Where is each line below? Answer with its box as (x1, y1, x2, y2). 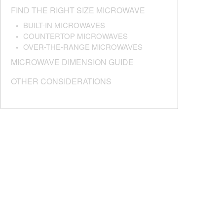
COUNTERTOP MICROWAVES (23, 31, 128, 41)
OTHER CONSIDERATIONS (11, 75, 111, 87)
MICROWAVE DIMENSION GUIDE (11, 56, 134, 68)
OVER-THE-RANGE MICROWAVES (23, 41, 143, 52)
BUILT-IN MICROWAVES (23, 20, 105, 31)
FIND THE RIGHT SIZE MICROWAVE (11, 4, 145, 16)
